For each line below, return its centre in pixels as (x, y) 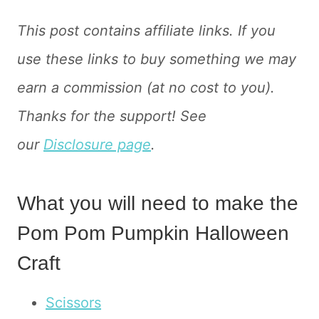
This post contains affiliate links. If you (146, 30)
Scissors (73, 302)
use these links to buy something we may (157, 59)
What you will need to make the (158, 203)
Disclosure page (97, 144)
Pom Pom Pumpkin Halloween (153, 233)
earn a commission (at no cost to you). (146, 87)
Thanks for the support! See (112, 116)
